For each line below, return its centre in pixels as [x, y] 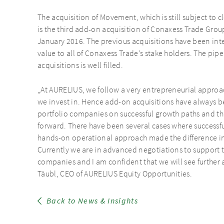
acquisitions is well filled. [80, 66]
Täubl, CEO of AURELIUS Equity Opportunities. [115, 174]
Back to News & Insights [92, 201]
